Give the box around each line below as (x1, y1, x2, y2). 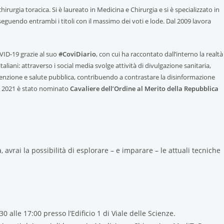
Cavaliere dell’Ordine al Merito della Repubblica (70, 84, 218, 93)
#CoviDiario (58, 49, 96, 59)
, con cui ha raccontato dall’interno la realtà (96, 49, 223, 59)
